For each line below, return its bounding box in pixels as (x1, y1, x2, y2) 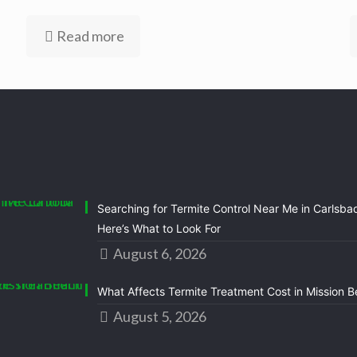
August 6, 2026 (112, 245, 206, 262)
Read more (56, 27, 124, 45)
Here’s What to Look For (96, 222, 221, 235)
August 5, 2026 (112, 308, 206, 325)
